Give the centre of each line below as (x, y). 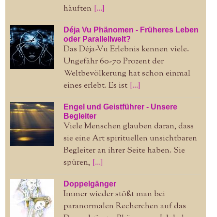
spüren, (77, 163)
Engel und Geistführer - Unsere (120, 107)
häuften (77, 8)
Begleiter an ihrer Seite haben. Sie (124, 150)
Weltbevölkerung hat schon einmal (127, 73)
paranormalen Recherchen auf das (124, 206)
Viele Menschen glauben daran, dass (128, 126)
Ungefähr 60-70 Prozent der (113, 61)
